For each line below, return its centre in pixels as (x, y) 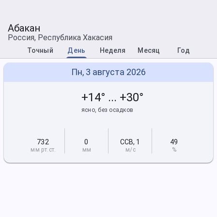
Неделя (113, 50)
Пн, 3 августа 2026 (108, 72)
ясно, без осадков (108, 110)
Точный (40, 50)
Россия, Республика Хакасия (60, 38)
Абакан (24, 28)
